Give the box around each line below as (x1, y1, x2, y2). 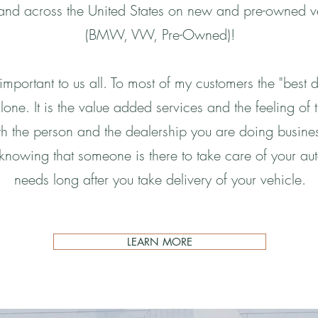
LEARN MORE (127, 235, 192, 248)
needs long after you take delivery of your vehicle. (13, 170, 306, 189)
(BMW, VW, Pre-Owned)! (84, 25, 235, 44)
